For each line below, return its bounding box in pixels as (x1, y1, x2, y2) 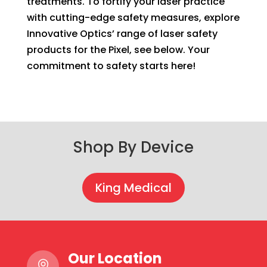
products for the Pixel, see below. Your (26, 43, 210, 57)
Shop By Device (73, 136, 194, 159)
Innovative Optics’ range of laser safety (26, 27, 218, 41)
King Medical (95, 179, 172, 197)
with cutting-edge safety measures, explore (26, 11, 240, 25)
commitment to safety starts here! (26, 59, 195, 73)
